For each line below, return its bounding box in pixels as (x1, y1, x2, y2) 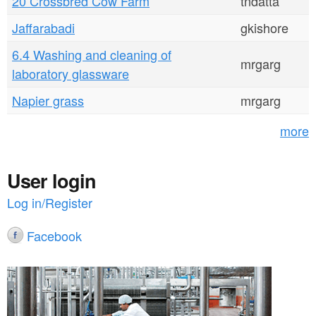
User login (7, 167, 96, 194)
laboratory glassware (12, 64, 129, 83)
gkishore (241, 18, 288, 37)
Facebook (27, 226, 82, 245)
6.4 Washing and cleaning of (12, 45, 171, 63)
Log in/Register (7, 193, 92, 212)
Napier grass (12, 91, 84, 109)
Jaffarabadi (12, 18, 75, 37)
